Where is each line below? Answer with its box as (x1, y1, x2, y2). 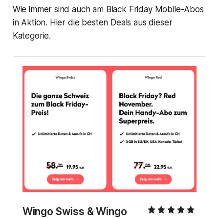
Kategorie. (12, 30, 51, 41)
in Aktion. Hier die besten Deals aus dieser (12, 17, 173, 27)
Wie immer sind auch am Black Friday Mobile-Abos (12, 4, 204, 14)
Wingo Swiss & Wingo (22, 205, 127, 218)
